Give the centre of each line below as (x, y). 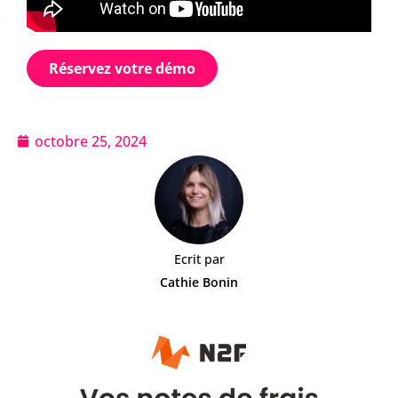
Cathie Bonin (199, 282)
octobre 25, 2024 (91, 141)
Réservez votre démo (122, 68)
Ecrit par (199, 259)
